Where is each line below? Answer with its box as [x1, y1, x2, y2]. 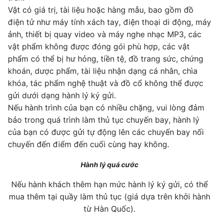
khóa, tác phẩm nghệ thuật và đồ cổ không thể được [8, 78, 203, 88]
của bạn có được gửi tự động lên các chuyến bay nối [8, 127, 204, 137]
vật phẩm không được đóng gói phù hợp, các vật [8, 41, 190, 51]
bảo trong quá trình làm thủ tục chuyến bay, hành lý [8, 114, 199, 125]
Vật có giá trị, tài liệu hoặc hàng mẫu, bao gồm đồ [8, 4, 194, 15]
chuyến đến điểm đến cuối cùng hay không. [8, 139, 169, 149]
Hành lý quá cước [81, 160, 138, 169]
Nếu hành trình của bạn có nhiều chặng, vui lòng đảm [8, 102, 204, 112]
